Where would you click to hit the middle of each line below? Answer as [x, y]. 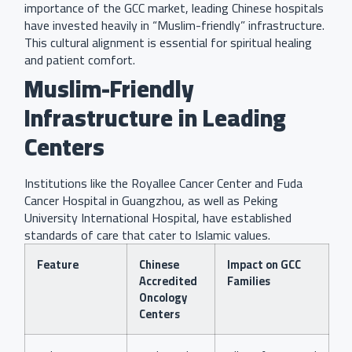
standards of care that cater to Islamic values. [147, 235]
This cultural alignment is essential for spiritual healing [168, 43]
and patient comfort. [80, 60]
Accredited [168, 281]
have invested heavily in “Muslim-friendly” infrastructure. [174, 26]
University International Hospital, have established [158, 218]
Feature [58, 265]
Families [249, 281]
